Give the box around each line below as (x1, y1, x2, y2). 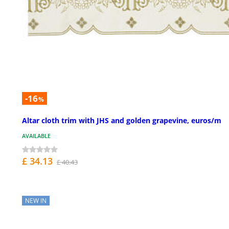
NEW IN (25, 196, 47, 205)
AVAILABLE (22, 132, 51, 140)
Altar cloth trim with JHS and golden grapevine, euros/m (22, 116, 221, 126)
